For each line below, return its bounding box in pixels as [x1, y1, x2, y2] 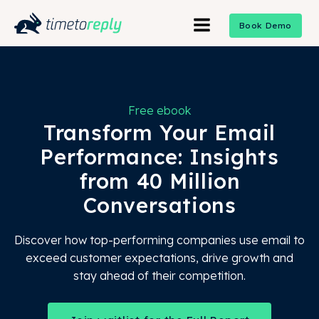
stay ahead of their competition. [73, 268, 246, 283]
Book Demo [239, 20, 292, 31]
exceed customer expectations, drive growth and [26, 251, 293, 265]
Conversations [83, 192, 236, 218]
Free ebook [128, 103, 191, 117]
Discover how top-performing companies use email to [14, 233, 305, 247]
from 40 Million [78, 168, 241, 194]
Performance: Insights [40, 144, 279, 169]
